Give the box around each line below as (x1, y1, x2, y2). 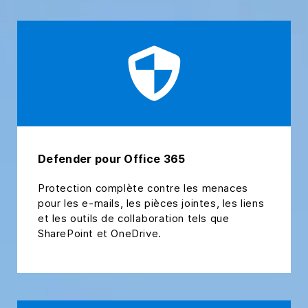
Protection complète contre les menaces (38, 181, 248, 195)
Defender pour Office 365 (38, 152, 186, 166)
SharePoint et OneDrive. (38, 227, 164, 241)
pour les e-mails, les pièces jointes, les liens (38, 197, 265, 210)
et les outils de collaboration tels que (38, 212, 230, 225)
